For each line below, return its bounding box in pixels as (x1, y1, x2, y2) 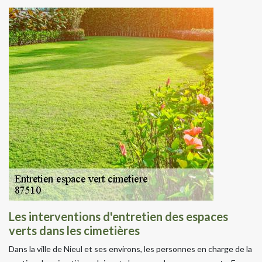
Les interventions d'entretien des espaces (9, 209, 228, 223)
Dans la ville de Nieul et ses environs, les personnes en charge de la (9, 243, 252, 254)
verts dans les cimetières (9, 223, 140, 237)
